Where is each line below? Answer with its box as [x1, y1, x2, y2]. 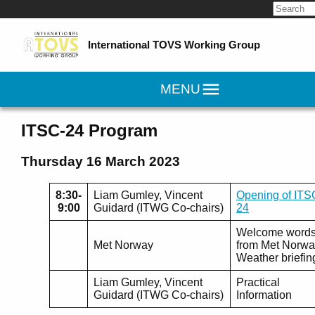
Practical [236, 276, 280, 289]
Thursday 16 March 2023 [21, 154, 180, 169]
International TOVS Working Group [88, 39, 261, 51]
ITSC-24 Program [21, 120, 157, 140]
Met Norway [94, 239, 153, 252]
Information [236, 289, 295, 302]
